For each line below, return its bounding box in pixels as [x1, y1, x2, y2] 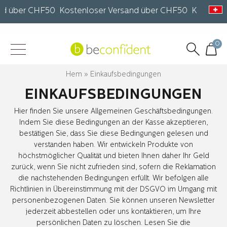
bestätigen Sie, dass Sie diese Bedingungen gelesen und [19, 130, 208, 138]
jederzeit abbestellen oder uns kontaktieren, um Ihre [26, 208, 201, 216]
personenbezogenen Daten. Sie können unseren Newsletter [12, 197, 215, 205]
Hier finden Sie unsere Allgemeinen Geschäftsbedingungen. [14, 107, 213, 116]
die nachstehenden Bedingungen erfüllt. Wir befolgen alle [18, 174, 209, 182]
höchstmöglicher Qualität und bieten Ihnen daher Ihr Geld [18, 152, 209, 160]
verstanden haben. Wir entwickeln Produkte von [34, 141, 193, 149]
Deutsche [171, 26, 201, 32]
